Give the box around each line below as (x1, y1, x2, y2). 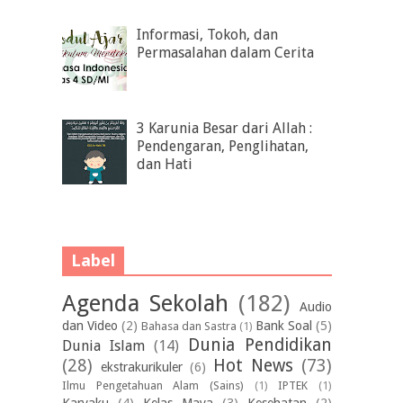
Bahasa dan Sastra (141, 319, 237, 334)
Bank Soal (255, 318, 312, 334)
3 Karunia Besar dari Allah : (137, 120, 313, 138)
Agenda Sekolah (62, 290, 228, 318)
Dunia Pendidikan (188, 335, 332, 356)
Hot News (213, 355, 293, 377)
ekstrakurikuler (101, 360, 183, 375)
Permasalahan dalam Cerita (137, 43, 315, 61)
